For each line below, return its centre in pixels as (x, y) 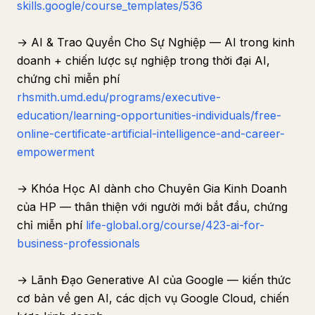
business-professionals (78, 243)
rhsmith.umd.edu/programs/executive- (119, 97)
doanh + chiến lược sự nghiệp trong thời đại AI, (143, 60)
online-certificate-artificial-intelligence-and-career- (151, 134)
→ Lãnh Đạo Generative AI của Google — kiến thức (154, 280)
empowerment (56, 152)
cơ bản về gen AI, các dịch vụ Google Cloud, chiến (153, 298)
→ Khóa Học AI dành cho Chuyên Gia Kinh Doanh (152, 188)
